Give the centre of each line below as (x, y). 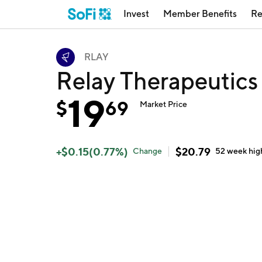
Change (147, 151)
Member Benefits (200, 14)
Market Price (164, 104)
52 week (232, 151)
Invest (136, 14)
